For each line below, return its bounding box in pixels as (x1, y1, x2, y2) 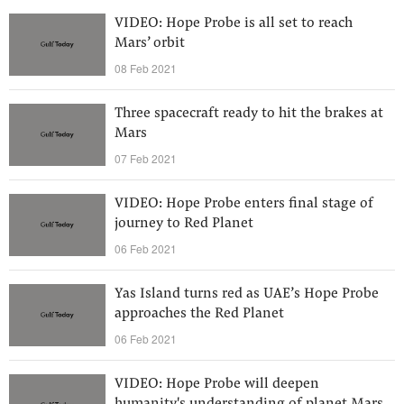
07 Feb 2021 (115, 151, 177, 166)
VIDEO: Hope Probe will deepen (115, 377, 319, 391)
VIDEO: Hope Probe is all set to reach (115, 16, 353, 31)
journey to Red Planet (115, 216, 253, 231)
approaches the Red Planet (115, 307, 284, 321)
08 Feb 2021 (115, 60, 177, 76)
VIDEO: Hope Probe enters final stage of (115, 197, 373, 211)
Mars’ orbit (115, 36, 185, 50)
